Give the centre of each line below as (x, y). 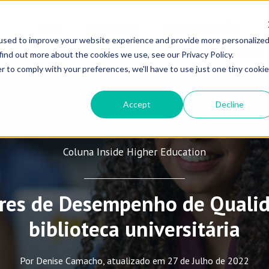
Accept (137, 104)
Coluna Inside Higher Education (134, 152)
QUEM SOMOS (113, 28)
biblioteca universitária (134, 229)
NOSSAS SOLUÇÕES (202, 28)
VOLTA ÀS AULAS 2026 (82, 53)
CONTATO (246, 53)
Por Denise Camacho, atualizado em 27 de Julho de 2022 (134, 261)
